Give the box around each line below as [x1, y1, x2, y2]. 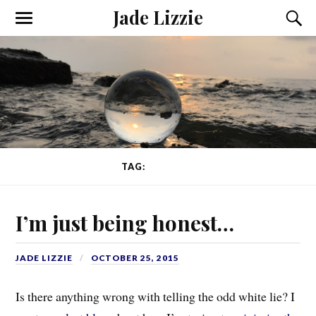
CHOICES [147, 161, 195, 173]
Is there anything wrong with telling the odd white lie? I [16, 288, 296, 305]
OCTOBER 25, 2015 [91, 252, 180, 263]
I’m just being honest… [16, 208, 235, 236]
